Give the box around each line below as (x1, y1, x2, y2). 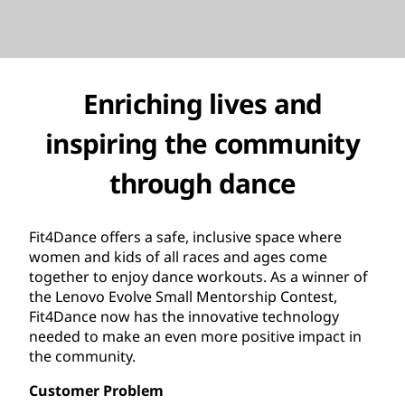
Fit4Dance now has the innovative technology (29, 306, 339, 326)
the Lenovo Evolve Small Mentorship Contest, (29, 286, 337, 306)
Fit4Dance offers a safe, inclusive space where (29, 226, 342, 247)
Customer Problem (29, 380, 164, 400)
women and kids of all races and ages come (29, 246, 327, 267)
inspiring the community (45, 124, 360, 162)
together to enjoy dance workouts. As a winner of (29, 266, 368, 287)
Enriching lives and (82, 84, 323, 122)
